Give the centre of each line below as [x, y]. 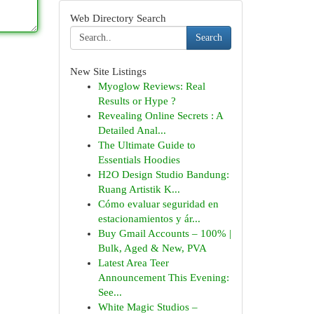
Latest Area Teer [133, 263]
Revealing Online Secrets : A [160, 116]
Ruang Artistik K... [139, 189]
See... [110, 292]
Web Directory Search [118, 18]
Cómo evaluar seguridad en [158, 204]
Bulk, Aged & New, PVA [152, 248]
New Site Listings [108, 71]
